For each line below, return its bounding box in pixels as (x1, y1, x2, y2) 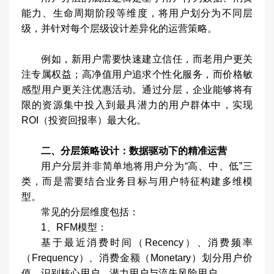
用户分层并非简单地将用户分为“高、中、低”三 (41, 161, 253, 171)
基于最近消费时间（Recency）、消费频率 (41, 237, 253, 248)
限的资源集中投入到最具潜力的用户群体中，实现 (21, 100, 253, 110)
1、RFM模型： (41, 222, 107, 232)
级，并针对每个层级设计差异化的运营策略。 (21, 23, 217, 34)
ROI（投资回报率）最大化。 (21, 115, 146, 125)
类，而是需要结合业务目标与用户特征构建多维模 (21, 176, 253, 187)
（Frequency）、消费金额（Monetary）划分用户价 (21, 253, 253, 263)
